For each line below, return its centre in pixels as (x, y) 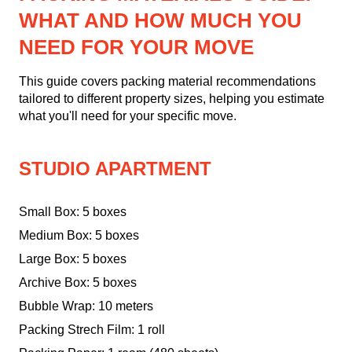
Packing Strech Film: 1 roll (92, 330)
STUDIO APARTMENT (115, 169)
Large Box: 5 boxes (73, 259)
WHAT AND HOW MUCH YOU (160, 21)
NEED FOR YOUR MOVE (136, 48)
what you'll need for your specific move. (128, 116)
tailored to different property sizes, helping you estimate (172, 99)
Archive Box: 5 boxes (78, 283)
